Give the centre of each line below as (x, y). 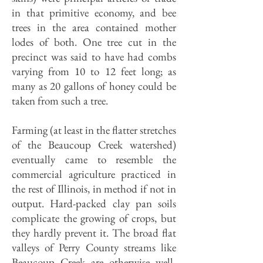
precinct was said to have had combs (94, 57)
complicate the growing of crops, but (94, 218)
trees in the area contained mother (94, 27)
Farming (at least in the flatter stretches (94, 130)
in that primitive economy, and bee (94, 13)
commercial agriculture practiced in (94, 174)
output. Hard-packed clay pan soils (94, 203)
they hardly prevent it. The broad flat (94, 233)
